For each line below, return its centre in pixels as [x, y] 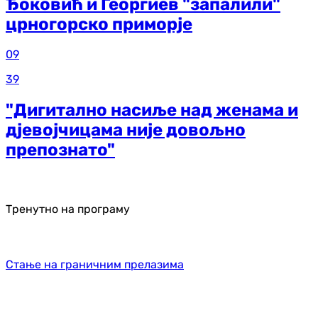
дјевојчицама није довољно [126, 130]
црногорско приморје [99, 24]
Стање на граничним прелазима [95, 265]
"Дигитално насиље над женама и [152, 110]
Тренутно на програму [68, 209]
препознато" [60, 150]
